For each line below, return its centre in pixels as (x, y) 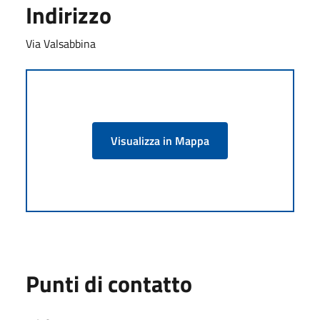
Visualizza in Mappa (160, 140)
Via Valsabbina (61, 43)
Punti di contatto (109, 283)
